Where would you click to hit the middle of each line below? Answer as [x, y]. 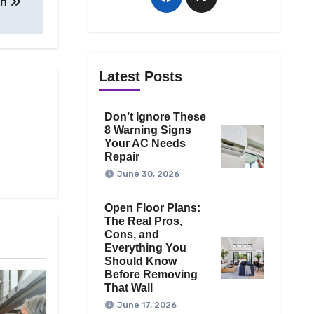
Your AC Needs [145, 144]
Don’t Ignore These [155, 117]
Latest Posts [140, 77]
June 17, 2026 [146, 305]
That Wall [128, 288]
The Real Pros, [143, 221]
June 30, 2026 [148, 174]
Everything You [145, 248]
